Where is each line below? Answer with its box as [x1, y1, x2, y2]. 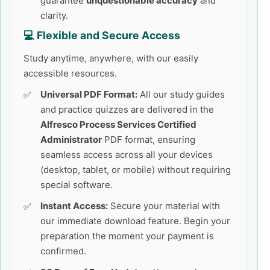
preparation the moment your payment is [40, 230, 214, 242]
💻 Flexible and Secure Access [24, 29, 180, 42]
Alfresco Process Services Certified [40, 119, 196, 130]
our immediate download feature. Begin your [40, 215, 230, 227]
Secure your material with [108, 200, 220, 212]
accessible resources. [24, 67, 117, 79]
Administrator [40, 134, 102, 145]
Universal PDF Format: [40, 89, 137, 100]
